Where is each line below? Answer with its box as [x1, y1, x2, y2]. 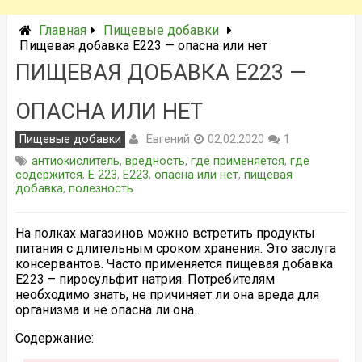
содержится [15, 168, 82, 182]
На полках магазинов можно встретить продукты [15, 225, 315, 241]
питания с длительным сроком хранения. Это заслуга [15, 241, 336, 256]
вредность [124, 154, 185, 168]
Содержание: [15, 330, 94, 346]
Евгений [145, 132, 190, 146]
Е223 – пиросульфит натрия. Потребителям [15, 271, 275, 287]
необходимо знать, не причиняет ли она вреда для [15, 287, 319, 302]
